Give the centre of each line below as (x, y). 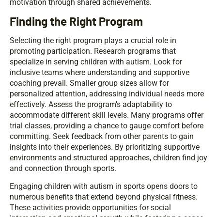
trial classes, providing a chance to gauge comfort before (107, 126)
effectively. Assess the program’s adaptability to (91, 105)
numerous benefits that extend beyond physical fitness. (104, 197)
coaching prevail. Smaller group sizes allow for (89, 83)
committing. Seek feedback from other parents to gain (102, 137)
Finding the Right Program (76, 21)
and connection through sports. (63, 169)
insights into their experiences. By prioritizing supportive (105, 147)
